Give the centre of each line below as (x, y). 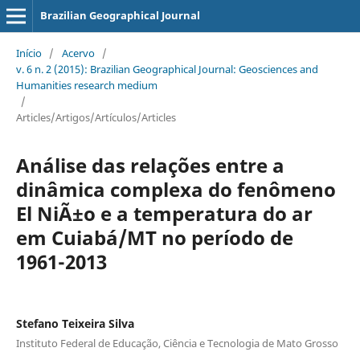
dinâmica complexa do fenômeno (176, 189)
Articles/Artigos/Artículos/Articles (96, 117)
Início (29, 53)
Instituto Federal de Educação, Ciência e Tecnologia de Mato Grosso (177, 343)
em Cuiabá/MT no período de (154, 237)
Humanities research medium (86, 85)
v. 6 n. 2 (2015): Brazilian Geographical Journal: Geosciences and (167, 69)
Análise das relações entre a (150, 165)
